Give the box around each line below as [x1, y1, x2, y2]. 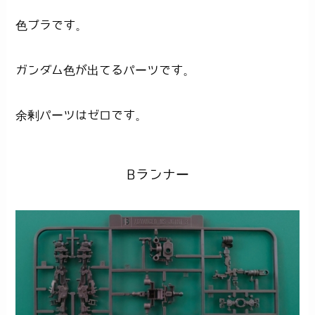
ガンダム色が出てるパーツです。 [15, 63, 195, 76]
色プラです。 [15, 18, 88, 31]
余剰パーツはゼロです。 [15, 108, 148, 121]
